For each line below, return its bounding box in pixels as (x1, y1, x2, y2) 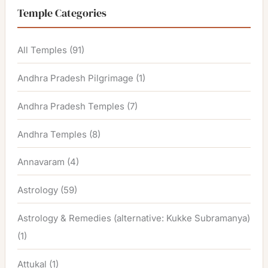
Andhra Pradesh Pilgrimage (17, 72, 134, 84)
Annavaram (17, 156, 65, 168)
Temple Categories (17, 5, 107, 21)
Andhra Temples (17, 128, 87, 140)
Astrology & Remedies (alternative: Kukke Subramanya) (17, 212, 251, 224)
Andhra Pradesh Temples (17, 100, 125, 112)
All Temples (17, 44, 68, 56)
